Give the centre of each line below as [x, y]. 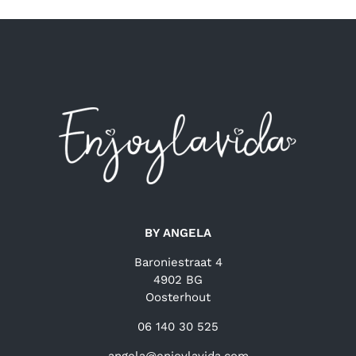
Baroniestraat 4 [178, 262]
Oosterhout [178, 297]
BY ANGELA [178, 233]
